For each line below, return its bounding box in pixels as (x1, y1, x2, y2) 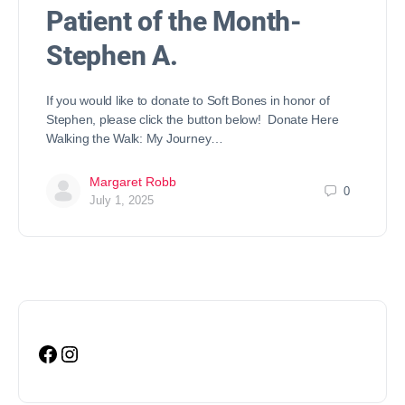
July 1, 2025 (89, 193, 154, 208)
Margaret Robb (89, 174, 176, 190)
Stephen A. (46, 40, 178, 72)
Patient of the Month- (46, 5, 302, 38)
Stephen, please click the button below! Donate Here (46, 112, 339, 127)
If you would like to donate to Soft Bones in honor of (46, 93, 330, 108)
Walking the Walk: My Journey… (46, 131, 224, 146)
